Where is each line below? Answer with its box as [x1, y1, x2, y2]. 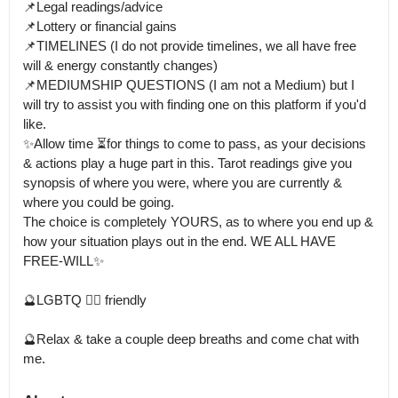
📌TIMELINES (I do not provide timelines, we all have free [23, 38, 356, 53]
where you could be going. [23, 195, 174, 210]
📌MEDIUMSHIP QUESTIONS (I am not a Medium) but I [23, 77, 354, 92]
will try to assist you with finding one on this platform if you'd [23, 97, 366, 112]
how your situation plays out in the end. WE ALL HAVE [23, 234, 336, 249]
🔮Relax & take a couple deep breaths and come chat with [23, 331, 359, 346]
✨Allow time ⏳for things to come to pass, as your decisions [23, 136, 366, 151]
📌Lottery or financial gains [23, 19, 177, 34]
